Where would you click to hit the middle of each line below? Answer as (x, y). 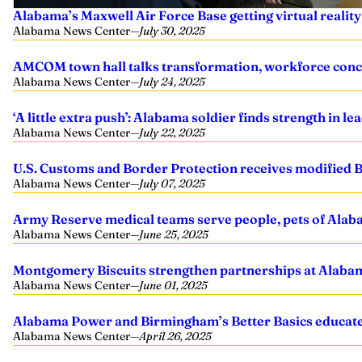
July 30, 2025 (172, 31)
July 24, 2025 (172, 82)
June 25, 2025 (174, 234)
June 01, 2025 (173, 285)
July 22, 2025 (172, 133)
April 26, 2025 (175, 336)
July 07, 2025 (172, 183)
